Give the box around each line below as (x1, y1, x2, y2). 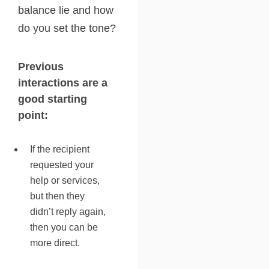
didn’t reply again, (30, 206, 106, 217)
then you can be (30, 222, 98, 232)
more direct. (30, 237, 80, 248)
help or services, (30, 175, 100, 186)
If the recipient (30, 144, 89, 154)
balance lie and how (18, 4, 113, 16)
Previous (18, 60, 64, 73)
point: (18, 109, 48, 121)
